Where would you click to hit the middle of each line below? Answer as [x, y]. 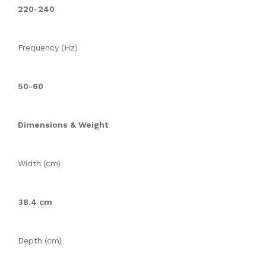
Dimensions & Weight [63, 125]
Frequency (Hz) [48, 48]
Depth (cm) [40, 241]
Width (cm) [39, 164]
